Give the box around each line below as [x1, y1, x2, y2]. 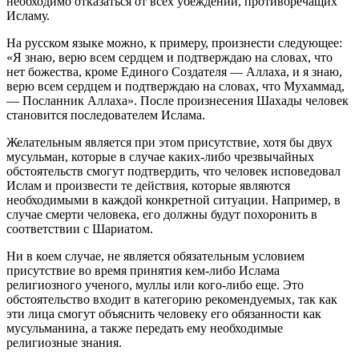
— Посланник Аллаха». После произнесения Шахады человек [6, 94, 349, 108]
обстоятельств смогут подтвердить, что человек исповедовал [6, 164, 341, 179]
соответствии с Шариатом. [6, 222, 153, 236]
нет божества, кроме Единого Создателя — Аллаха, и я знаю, [6, 65, 342, 79]
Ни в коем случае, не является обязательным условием [6, 249, 305, 264]
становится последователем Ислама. [6, 108, 205, 123]
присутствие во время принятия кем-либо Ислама [6, 264, 280, 278]
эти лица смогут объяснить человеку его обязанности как [6, 307, 321, 321]
